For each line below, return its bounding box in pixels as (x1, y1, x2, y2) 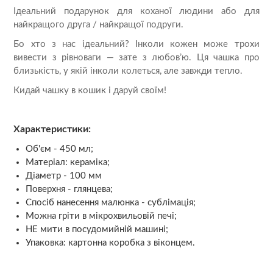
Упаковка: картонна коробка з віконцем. (26, 238, 196, 248)
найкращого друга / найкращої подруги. (13, 20, 184, 30)
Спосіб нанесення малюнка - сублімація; (26, 198, 196, 208)
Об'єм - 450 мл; (26, 144, 94, 154)
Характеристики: (13, 124, 91, 135)
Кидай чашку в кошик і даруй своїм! (13, 86, 167, 96)
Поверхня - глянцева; (26, 185, 113, 194)
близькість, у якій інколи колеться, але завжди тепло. (13, 66, 243, 76)
